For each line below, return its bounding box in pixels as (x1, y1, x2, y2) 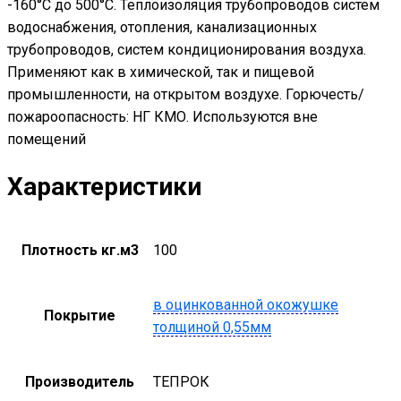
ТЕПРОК (153, 372, 209, 390)
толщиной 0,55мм (153, 318, 271, 336)
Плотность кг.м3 (21, 241, 139, 259)
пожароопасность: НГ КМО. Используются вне (7, 108, 318, 126)
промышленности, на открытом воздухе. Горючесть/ (7, 86, 364, 104)
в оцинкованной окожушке (153, 295, 338, 313)
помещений (7, 131, 86, 149)
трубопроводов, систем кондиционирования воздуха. (7, 41, 366, 59)
